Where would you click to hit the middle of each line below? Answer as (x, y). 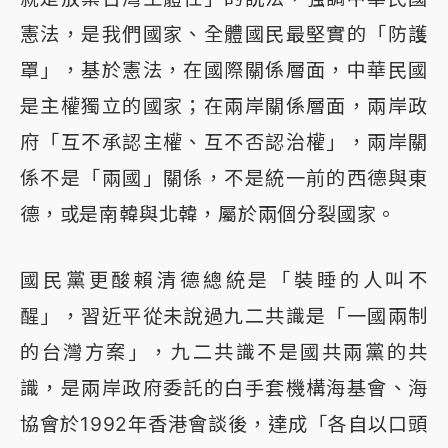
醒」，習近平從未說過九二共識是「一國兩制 (224, 315)
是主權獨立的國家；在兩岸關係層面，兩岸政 (224, 105)
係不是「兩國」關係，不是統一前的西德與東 (224, 177)
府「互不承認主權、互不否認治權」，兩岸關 (224, 141)
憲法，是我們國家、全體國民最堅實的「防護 (224, 33)
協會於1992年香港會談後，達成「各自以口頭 (224, 423)
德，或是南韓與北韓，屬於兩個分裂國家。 (208, 213)
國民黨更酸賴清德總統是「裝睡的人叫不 (224, 279)
